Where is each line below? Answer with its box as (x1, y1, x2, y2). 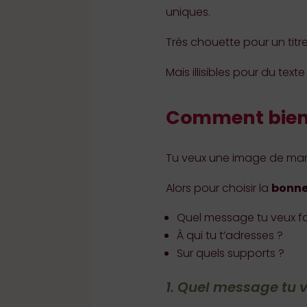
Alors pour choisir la (165, 180, 271, 197)
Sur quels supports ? (176, 245, 284, 262)
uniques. (165, 4, 210, 21)
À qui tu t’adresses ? (176, 228, 283, 244)
